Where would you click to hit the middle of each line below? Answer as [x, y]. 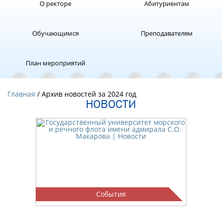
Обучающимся [55, 33]
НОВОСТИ [111, 104]
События [111, 194]
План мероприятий [55, 63]
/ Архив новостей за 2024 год [86, 94]
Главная [21, 94]
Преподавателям [166, 33]
